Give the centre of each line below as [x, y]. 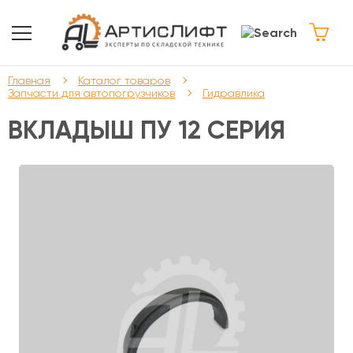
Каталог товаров [124, 80]
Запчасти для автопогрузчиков [91, 93]
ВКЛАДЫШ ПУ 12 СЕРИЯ [147, 130]
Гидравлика [234, 93]
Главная [29, 80]
